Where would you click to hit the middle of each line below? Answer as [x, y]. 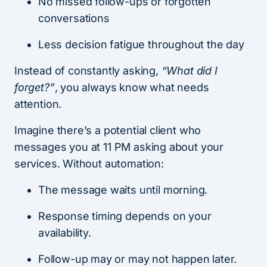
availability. [65, 232]
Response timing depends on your [125, 216]
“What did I [189, 70]
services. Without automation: [89, 163]
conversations [74, 18]
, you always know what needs [132, 87]
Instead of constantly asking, [88, 70]
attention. [38, 104]
